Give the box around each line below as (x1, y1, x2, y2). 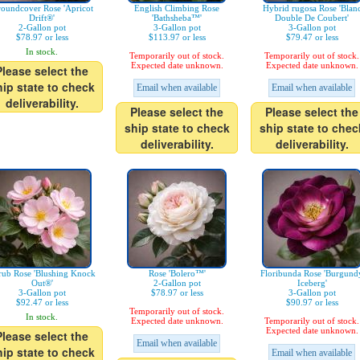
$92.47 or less (15, 297, 68, 308)
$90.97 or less (285, 297, 338, 308)
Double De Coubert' (275, 13, 349, 23)
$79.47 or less (285, 32, 338, 43)
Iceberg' (297, 278, 327, 288)
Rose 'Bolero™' (148, 268, 206, 279)
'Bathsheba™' (152, 13, 202, 23)
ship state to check (124, 120, 230, 137)
